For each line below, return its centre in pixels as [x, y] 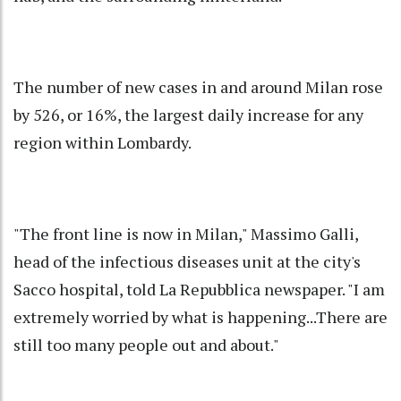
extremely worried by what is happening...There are [200, 317]
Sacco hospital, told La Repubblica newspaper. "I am [199, 290]
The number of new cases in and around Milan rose [198, 87]
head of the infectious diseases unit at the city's [187, 262]
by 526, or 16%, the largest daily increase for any [188, 115]
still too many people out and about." [146, 345]
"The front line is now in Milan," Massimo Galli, [186, 234]
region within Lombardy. [102, 143]
